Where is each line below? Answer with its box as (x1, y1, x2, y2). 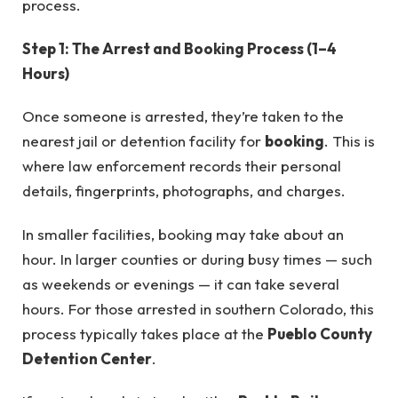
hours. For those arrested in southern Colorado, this (22, 298, 374, 318)
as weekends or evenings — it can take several (22, 274, 339, 293)
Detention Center (22, 348, 152, 368)
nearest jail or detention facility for (22, 131, 265, 151)
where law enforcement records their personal (22, 156, 341, 176)
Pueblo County (267, 323, 372, 343)
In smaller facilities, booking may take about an (22, 224, 344, 243)
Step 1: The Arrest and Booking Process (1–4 (22, 38, 337, 58)
